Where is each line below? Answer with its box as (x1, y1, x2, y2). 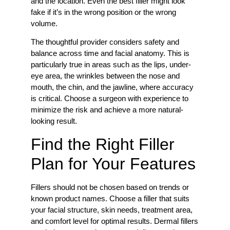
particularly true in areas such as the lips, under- (31, 60, 191, 69)
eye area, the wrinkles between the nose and (31, 71, 180, 81)
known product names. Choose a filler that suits (31, 194, 189, 203)
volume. (31, 18, 57, 28)
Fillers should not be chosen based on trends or (31, 182, 189, 191)
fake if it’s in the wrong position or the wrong (31, 7, 176, 16)
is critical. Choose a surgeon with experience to (31, 94, 188, 103)
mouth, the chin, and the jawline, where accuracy (31, 83, 194, 92)
